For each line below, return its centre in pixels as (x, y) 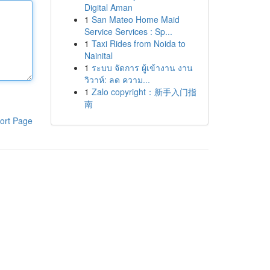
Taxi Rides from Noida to (138, 43)
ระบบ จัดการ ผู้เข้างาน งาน (142, 67)
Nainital (98, 55)
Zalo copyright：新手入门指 (144, 92)
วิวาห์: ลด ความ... (117, 80)
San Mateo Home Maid (135, 19)
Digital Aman (108, 7)
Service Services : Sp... (128, 31)
